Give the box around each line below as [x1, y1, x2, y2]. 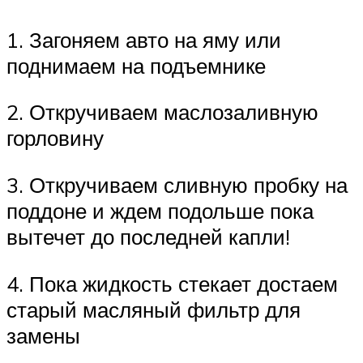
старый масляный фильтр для [6, 296, 301, 322]
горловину [6, 125, 104, 152]
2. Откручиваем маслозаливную [6, 99, 318, 126]
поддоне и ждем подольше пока [6, 198, 314, 224]
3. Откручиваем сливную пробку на [6, 172, 348, 198]
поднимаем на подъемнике [6, 52, 266, 79]
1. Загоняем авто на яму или [6, 26, 281, 53]
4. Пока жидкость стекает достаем [6, 270, 338, 297]
